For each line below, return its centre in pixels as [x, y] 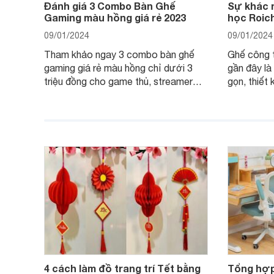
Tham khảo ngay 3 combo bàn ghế [119, 54]
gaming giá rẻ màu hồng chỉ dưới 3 [118, 68]
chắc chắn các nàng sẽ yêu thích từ [121, 95]
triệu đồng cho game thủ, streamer [118, 81]
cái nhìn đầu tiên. [80, 108]
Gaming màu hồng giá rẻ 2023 [115, 17]
